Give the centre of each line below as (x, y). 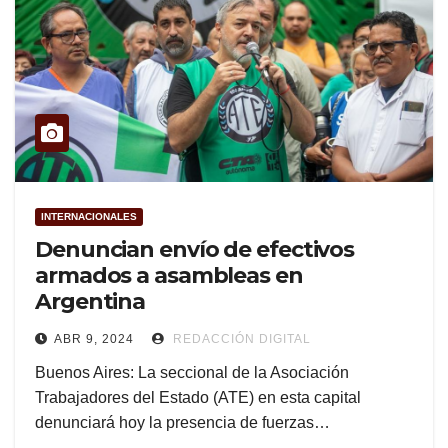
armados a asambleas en (169, 276)
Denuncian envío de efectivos (195, 250)
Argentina (90, 302)
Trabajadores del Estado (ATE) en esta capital (198, 398)
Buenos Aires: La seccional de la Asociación (192, 373)
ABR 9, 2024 (94, 339)
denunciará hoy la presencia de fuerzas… (182, 423)
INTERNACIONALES (89, 217)
